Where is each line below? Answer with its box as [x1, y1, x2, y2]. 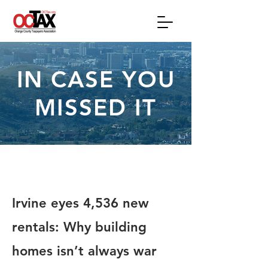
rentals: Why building [12, 219, 147, 235]
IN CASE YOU [16, 65, 175, 93]
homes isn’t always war [12, 243, 157, 259]
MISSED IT [35, 93, 157, 121]
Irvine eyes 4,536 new [12, 195, 149, 211]
